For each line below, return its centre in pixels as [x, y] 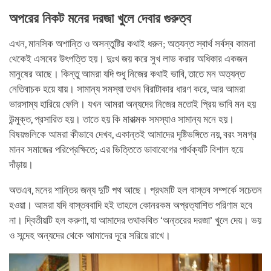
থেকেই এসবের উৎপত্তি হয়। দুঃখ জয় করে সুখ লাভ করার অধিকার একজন [128, 59]
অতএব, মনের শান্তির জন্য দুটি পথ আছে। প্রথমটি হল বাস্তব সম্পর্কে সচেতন [135, 190]
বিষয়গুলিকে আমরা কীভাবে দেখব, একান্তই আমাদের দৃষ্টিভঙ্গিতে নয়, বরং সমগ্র [133, 134]
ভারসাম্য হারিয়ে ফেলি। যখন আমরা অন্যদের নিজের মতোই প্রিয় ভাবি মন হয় [132, 104]
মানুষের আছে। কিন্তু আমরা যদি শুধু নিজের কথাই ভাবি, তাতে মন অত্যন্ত [127, 74]
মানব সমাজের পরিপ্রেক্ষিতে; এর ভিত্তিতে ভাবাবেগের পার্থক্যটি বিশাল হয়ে [126, 149]
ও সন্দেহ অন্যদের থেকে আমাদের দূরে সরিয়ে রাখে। [90, 235]
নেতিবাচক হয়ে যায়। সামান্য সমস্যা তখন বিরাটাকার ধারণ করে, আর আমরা [127, 89]
